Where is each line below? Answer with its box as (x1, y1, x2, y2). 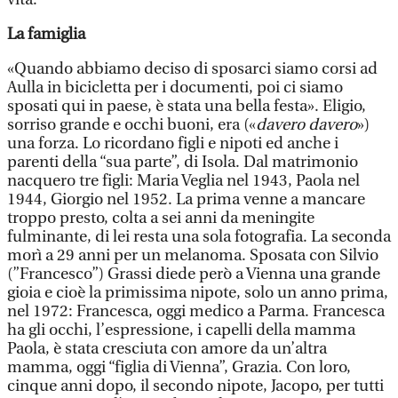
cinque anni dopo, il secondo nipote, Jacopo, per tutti (7, 377, 384, 395)
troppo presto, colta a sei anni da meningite (7, 209, 314, 227)
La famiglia (7, 25, 85, 44)
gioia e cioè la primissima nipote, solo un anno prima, (7, 283, 388, 302)
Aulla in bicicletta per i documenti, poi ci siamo (7, 78, 343, 97)
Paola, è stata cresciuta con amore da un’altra (7, 339, 327, 358)
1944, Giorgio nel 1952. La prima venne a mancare (7, 190, 365, 209)
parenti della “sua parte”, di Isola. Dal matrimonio (7, 153, 358, 171)
